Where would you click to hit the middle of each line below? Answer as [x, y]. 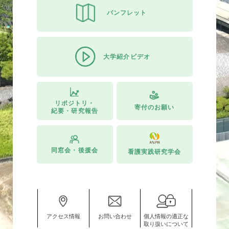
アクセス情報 [63, 216]
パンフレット [127, 13]
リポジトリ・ [75, 103]
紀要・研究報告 [75, 111]
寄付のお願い [154, 107]
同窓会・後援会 [75, 151]
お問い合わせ [115, 216]
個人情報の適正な [166, 216]
